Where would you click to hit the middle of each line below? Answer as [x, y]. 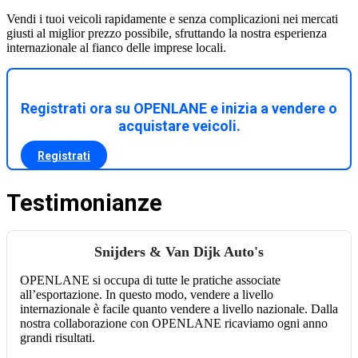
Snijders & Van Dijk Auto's [179, 252]
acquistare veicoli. [179, 126]
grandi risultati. [58, 338]
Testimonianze [84, 203]
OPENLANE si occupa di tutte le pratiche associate [150, 280]
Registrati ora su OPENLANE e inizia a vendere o [179, 109]
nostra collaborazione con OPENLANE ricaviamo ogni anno [174, 324]
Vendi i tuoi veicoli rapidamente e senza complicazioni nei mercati [172, 19]
